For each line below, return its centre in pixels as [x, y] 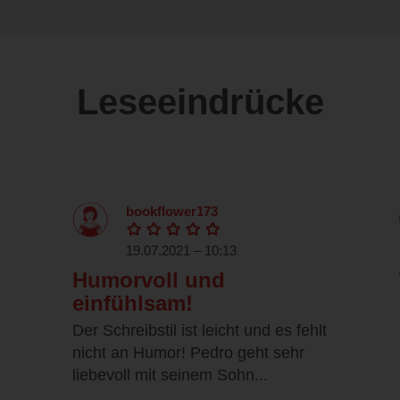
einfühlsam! [133, 304]
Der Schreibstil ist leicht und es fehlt [200, 331]
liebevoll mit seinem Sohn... [170, 375]
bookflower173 [172, 212]
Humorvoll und [149, 280]
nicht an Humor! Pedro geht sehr [188, 353]
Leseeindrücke [200, 102]
